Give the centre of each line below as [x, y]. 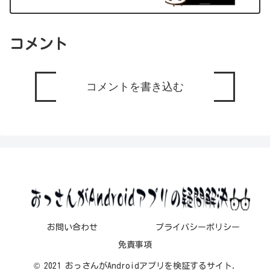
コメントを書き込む [135, 86]
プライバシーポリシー [198, 227]
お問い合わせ [72, 227]
